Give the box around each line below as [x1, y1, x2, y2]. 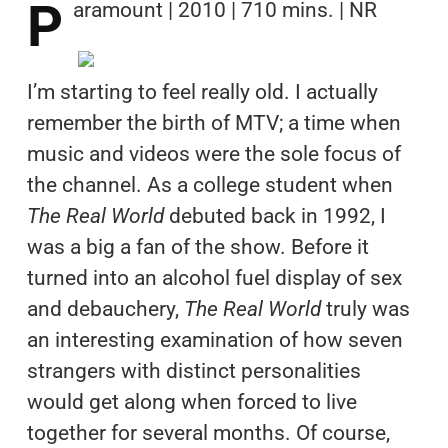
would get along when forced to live [26, 389, 357, 414]
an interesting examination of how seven [26, 327, 403, 352]
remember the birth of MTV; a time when [26, 110, 401, 135]
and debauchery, [26, 296, 184, 321]
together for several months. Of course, [26, 420, 390, 445]
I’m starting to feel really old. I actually [26, 79, 378, 104]
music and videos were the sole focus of [26, 141, 401, 166]
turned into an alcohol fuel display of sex [26, 265, 402, 290]
